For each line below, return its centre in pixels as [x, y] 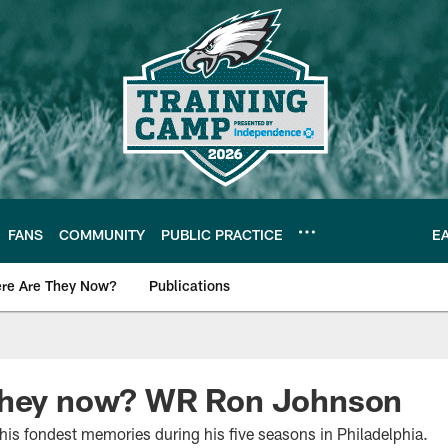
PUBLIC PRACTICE [222, 234]
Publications [189, 285]
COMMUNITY [102, 234]
